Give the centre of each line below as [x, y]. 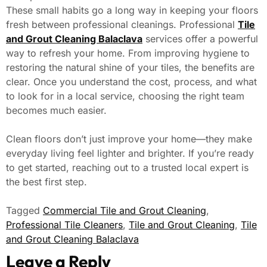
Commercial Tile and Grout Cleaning [125, 210]
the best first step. [46, 181]
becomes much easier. [56, 110]
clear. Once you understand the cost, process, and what [131, 81]
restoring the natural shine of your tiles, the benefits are [130, 67]
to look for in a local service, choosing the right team [125, 96]
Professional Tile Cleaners [64, 224]
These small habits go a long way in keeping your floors [132, 10]
